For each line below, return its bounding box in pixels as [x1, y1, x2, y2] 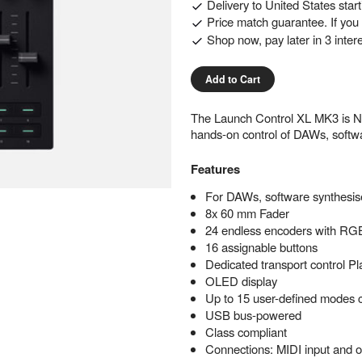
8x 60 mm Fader [204, 204, 289, 221]
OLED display [204, 272, 277, 289]
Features [190, 159, 240, 178]
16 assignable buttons [204, 238, 318, 255]
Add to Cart [204, 72, 260, 87]
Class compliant [204, 323, 287, 340]
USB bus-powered [204, 306, 301, 323]
